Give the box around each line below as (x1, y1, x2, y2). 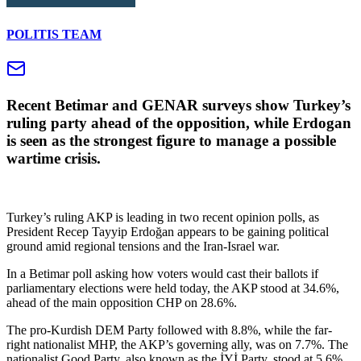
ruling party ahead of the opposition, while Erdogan (6, 114, 351, 132)
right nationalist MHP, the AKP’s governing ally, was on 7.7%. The (6, 337, 348, 351)
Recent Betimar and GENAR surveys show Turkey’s (6, 97, 351, 114)
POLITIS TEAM (6, 27, 102, 42)
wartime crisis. (6, 150, 101, 168)
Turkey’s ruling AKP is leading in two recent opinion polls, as (6, 210, 319, 224)
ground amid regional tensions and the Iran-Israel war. (6, 239, 280, 253)
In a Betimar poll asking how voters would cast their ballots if (6, 266, 318, 280)
